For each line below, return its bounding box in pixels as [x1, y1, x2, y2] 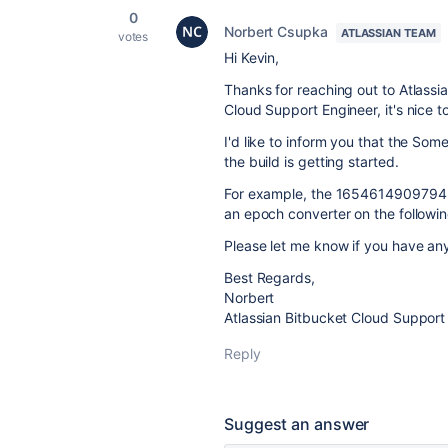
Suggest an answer [224, 414, 370, 434]
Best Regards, [224, 269, 315, 286]
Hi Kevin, [224, 49, 280, 66]
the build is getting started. [224, 153, 403, 170]
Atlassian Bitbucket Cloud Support [224, 309, 446, 326]
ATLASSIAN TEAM [340, 26, 436, 40]
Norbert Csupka [224, 23, 328, 40]
